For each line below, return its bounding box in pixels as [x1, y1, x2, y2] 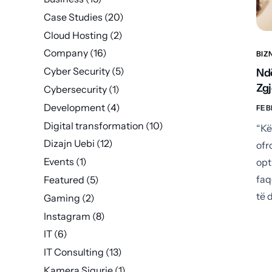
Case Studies [44, 10, 103, 23]
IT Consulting [44, 246, 104, 259]
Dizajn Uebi [44, 137, 95, 150]
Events [44, 155, 74, 168]
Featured [44, 173, 84, 186]
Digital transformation [44, 119, 144, 132]
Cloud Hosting [44, 29, 108, 41]
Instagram [44, 209, 90, 222]
